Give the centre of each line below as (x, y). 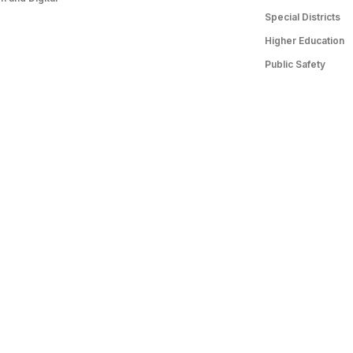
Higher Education (305, 40)
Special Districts (303, 17)
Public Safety (295, 64)
